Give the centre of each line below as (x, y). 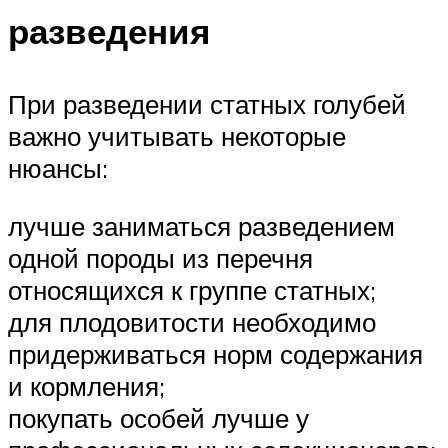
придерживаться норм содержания (215, 353)
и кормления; (86, 385)
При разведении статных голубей (207, 104)
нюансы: (58, 168)
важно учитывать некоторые (177, 136)
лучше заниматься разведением (201, 225)
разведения (109, 31)
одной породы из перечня (160, 257)
